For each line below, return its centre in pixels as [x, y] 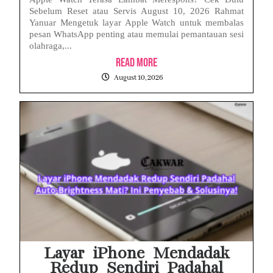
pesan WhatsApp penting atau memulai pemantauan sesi [136, 34]
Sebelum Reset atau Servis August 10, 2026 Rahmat [136, 11]
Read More [136, 62]
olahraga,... [51, 45]
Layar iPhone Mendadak [136, 253]
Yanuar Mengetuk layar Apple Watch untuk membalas [136, 22]
